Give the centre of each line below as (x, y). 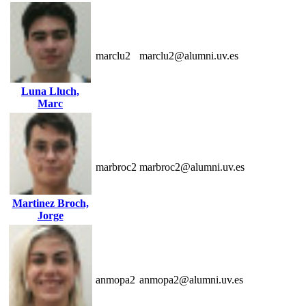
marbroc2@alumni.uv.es (192, 167)
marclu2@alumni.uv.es (189, 55)
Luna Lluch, (50, 91)
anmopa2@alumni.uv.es (191, 279)
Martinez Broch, (50, 203)
